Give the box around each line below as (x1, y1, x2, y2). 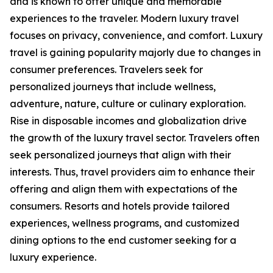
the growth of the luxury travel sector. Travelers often (10, 132, 260, 144)
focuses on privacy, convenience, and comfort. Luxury (10, 29, 263, 42)
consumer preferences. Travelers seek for (10, 63, 203, 76)
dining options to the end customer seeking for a (10, 234, 236, 247)
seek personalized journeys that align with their (10, 149, 231, 161)
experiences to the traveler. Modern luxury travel (10, 12, 239, 25)
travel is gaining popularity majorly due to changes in (10, 46, 261, 59)
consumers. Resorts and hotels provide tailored (10, 200, 230, 213)
